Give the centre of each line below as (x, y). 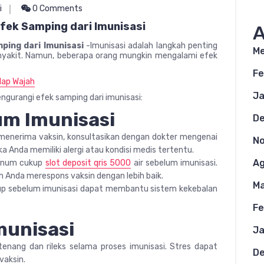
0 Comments (57, 8)
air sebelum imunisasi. (174, 163)
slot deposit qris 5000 (88, 163)
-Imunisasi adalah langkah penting (151, 45)
